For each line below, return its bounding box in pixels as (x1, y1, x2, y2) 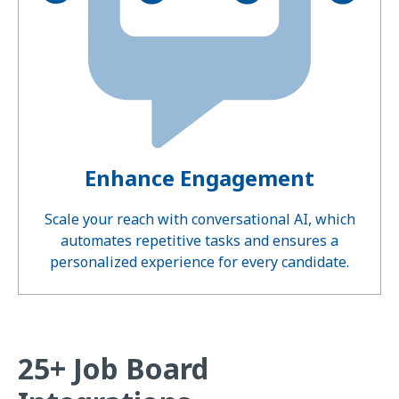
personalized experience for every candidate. (50, 252, 349, 273)
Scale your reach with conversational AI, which (44, 209, 355, 230)
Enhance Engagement (85, 163, 314, 193)
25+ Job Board (18, 349, 208, 388)
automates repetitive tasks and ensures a (61, 231, 338, 251)
